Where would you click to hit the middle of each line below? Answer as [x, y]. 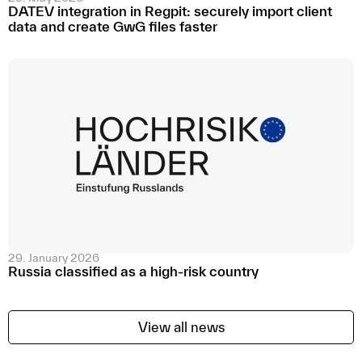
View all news [181, 327]
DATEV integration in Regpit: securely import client [170, 11]
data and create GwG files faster [113, 27]
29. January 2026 [54, 258]
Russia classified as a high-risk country [133, 271]
